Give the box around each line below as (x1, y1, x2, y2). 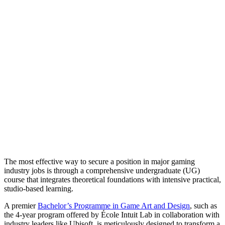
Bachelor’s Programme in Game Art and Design (38, 201, 190, 210)
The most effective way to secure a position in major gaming (4, 157, 195, 166)
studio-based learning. (4, 184, 73, 193)
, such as (190, 201, 217, 210)
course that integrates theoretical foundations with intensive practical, (4, 175, 221, 184)
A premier (4, 201, 38, 210)
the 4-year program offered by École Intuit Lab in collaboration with (4, 210, 219, 219)
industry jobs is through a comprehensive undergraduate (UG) (4, 166, 200, 175)
